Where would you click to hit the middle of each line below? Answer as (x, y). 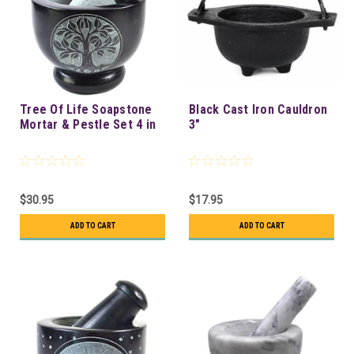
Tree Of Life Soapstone (86, 109)
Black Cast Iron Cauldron (258, 109)
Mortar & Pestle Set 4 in (88, 124)
